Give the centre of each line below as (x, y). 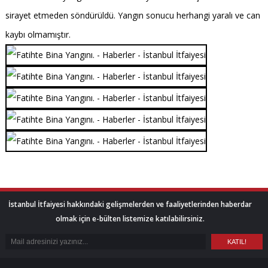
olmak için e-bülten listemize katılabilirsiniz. (130, 219)
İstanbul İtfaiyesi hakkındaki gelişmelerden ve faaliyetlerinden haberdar (130, 204)
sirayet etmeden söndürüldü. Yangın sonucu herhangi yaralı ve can (133, 15)
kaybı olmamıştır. (38, 34)
